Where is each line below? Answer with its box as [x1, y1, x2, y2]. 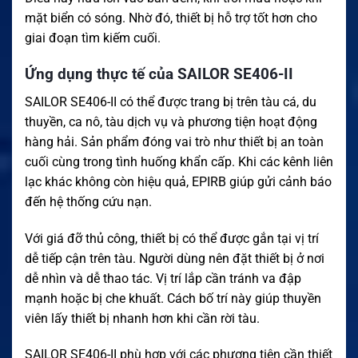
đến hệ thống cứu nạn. [25, 193, 152, 209]
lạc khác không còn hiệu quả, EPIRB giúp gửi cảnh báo [25, 173, 332, 189]
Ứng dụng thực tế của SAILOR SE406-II [25, 65, 293, 84]
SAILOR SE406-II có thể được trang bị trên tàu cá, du [25, 93, 316, 109]
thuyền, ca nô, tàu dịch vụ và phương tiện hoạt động [25, 113, 317, 129]
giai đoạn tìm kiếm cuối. [25, 30, 161, 46]
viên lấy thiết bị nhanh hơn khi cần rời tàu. [25, 310, 260, 326]
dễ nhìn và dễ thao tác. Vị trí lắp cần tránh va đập [25, 270, 301, 286]
